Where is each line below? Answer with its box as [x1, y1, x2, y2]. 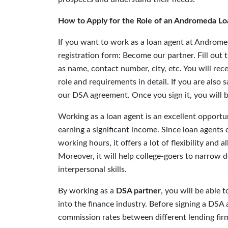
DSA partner [116, 187, 161, 195]
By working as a [58, 187, 116, 195]
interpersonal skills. [58, 165, 127, 174]
